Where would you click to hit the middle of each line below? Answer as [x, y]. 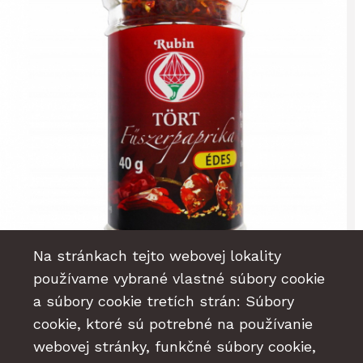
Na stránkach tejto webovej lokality [157, 256]
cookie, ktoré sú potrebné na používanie [173, 324]
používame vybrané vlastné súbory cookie [179, 279]
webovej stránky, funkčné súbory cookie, [174, 347]
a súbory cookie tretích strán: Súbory [163, 301]
